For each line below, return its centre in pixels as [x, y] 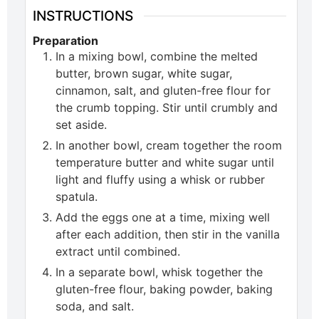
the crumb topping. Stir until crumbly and [167, 107]
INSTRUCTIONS [83, 16]
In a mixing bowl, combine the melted [157, 56]
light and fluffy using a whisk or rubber [160, 179]
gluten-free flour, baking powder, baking [164, 289]
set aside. [81, 124]
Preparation [66, 40]
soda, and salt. [95, 306]
